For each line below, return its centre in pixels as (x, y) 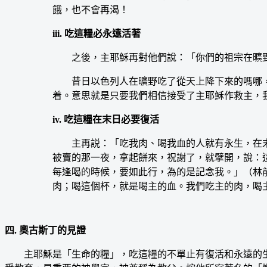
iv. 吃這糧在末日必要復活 (106, 119)
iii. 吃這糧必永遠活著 (97, 33)
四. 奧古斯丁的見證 (45, 230)
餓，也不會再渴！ (91, 10)
